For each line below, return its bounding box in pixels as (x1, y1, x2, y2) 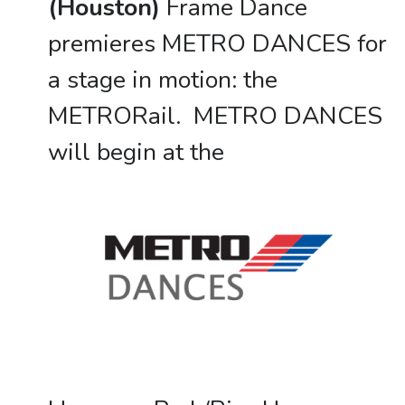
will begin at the (47, 136, 224, 168)
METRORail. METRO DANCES (47, 99, 382, 132)
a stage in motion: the (47, 63, 278, 96)
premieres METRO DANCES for (47, 27, 387, 60)
